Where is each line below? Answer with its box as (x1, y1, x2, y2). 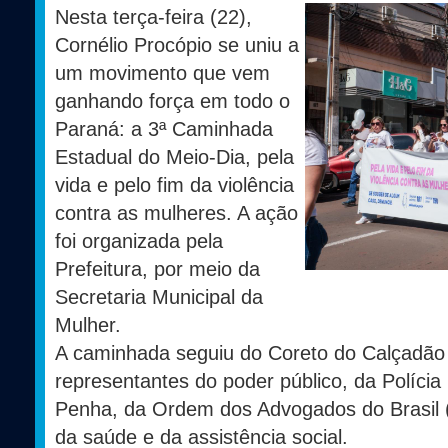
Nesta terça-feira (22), (55, 6, 252, 29)
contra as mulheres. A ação (55, 202, 298, 225)
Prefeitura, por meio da (55, 258, 260, 281)
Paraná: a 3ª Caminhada (55, 118, 273, 141)
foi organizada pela (55, 230, 223, 253)
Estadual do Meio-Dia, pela (55, 146, 294, 169)
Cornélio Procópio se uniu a (55, 34, 299, 57)
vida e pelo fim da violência (55, 174, 294, 197)
